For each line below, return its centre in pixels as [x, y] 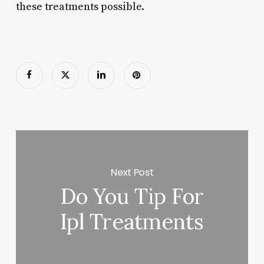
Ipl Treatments [132, 222]
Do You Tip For [132, 197]
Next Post [132, 172]
